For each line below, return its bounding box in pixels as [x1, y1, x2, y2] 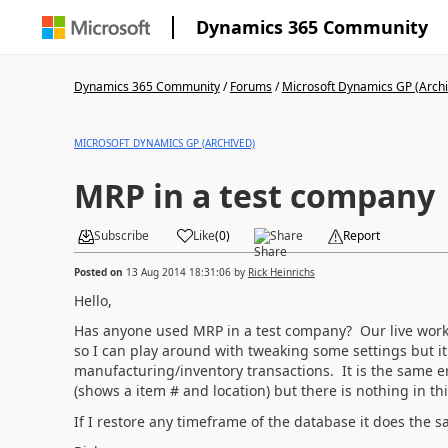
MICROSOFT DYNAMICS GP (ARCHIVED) [73, 136, 255, 150]
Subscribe [93, 227, 149, 244]
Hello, [73, 290, 112, 310]
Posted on [73, 264, 126, 279]
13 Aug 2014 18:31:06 [125, 264, 231, 279]
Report [342, 227, 380, 244]
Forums [229, 78, 272, 95]
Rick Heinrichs [247, 264, 315, 279]
